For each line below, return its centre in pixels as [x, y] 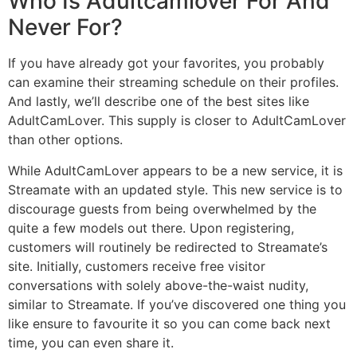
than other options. [65, 140]
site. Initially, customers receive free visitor [137, 266]
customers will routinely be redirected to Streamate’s [168, 247]
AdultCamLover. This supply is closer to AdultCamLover [177, 121]
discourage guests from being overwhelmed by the [162, 208]
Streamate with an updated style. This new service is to [175, 189]
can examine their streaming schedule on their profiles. [173, 82]
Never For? [65, 27]
